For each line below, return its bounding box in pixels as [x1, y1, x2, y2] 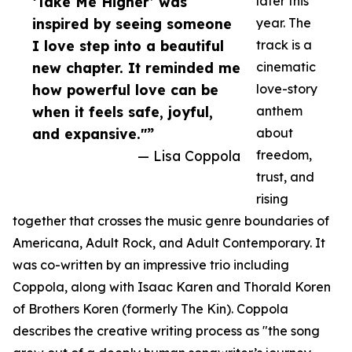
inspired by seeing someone [32, 15, 232, 33]
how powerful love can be [32, 81, 218, 99]
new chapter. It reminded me [32, 59, 240, 77]
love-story [256, 81, 317, 97]
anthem [256, 103, 302, 119]
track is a [256, 37, 312, 53]
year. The [256, 15, 311, 31]
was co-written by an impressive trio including [13, 257, 289, 273]
